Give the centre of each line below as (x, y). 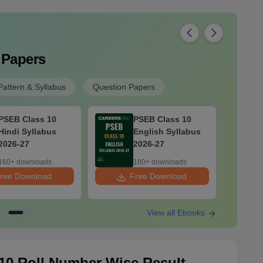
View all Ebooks (177, 213)
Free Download (158, 176)
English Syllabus (167, 132)
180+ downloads (160, 162)
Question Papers (124, 87)
